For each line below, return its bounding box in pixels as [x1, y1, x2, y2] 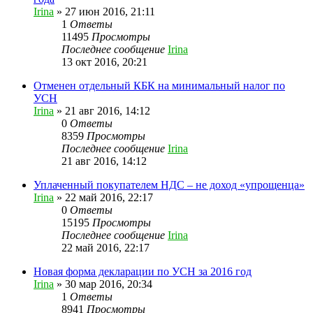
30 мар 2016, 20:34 [65, 277, 152, 290]
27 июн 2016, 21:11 [65, 5, 155, 17]
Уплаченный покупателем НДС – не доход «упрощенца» [34, 178, 305, 191]
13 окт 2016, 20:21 [61, 55, 147, 68]
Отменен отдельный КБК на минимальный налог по [34, 79, 285, 92]
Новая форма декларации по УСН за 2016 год [34, 265, 252, 277]
